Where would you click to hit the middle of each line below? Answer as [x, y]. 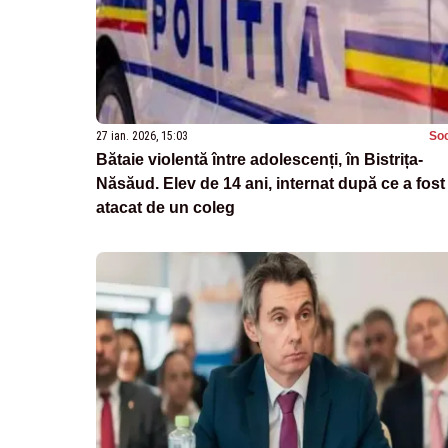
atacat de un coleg [165, 207]
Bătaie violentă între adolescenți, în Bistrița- [259, 159]
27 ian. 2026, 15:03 [142, 135]
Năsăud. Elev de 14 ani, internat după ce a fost [270, 183]
